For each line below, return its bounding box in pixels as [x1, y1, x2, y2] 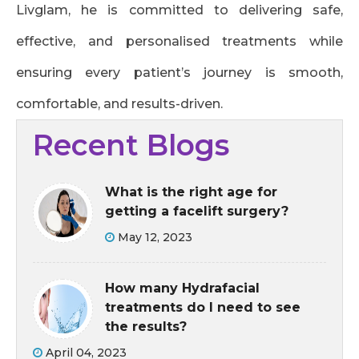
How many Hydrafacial [105, 280, 260, 296]
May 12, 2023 [115, 229, 192, 244]
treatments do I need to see [105, 299, 301, 315]
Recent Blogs [33, 127, 229, 163]
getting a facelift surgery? [105, 203, 288, 219]
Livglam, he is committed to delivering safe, [16, 2, 343, 18]
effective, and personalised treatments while [16, 33, 343, 49]
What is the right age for [105, 184, 277, 200]
